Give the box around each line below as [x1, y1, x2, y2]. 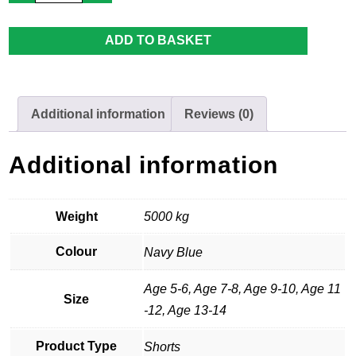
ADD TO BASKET [105, 33, 211, 48]
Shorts [144, 340, 181, 354]
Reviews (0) [184, 106, 254, 121]
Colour [56, 245, 98, 259]
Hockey [34, 11, 78, 25]
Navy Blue [144, 246, 203, 260]
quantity [34, 37, 79, 51]
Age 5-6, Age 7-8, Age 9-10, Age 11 [144, 282, 342, 296]
